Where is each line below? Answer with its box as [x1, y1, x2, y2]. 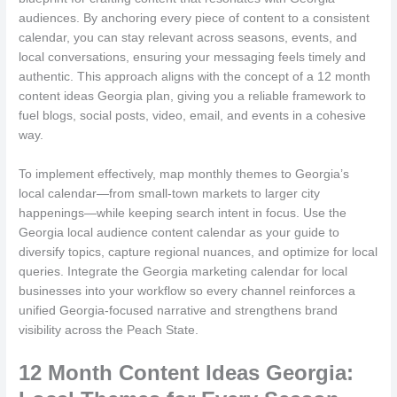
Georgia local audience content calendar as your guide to [19, 225, 340, 239]
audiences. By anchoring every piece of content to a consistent [19, 11, 370, 25]
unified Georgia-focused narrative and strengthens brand [19, 303, 339, 317]
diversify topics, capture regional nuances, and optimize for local [19, 245, 378, 259]
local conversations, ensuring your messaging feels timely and [19, 50, 367, 64]
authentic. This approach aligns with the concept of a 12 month [19, 69, 371, 83]
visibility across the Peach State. [19, 323, 199, 337]
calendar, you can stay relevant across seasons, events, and [19, 30, 358, 44]
